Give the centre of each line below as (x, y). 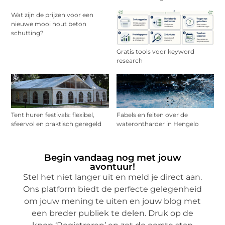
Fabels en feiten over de (152, 115)
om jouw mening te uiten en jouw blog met (113, 201)
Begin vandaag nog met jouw (113, 158)
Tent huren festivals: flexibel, (53, 115)
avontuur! (113, 167)
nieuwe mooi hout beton (49, 24)
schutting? (28, 33)
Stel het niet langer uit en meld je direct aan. (113, 177)
